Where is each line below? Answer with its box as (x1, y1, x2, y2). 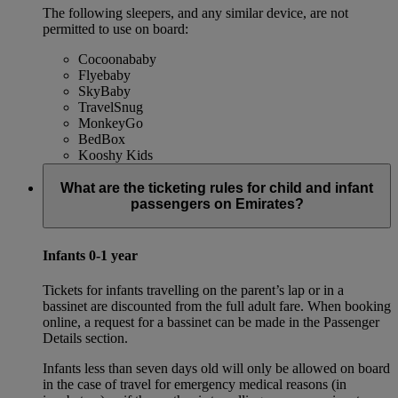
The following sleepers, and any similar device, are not (43, 5, 348, 21)
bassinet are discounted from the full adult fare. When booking (43, 298, 391, 314)
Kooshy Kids (78, 147, 153, 163)
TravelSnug (78, 99, 143, 115)
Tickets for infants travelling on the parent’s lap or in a (43, 282, 344, 298)
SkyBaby (78, 84, 131, 99)
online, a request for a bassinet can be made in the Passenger (43, 314, 379, 330)
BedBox (78, 131, 125, 147)
